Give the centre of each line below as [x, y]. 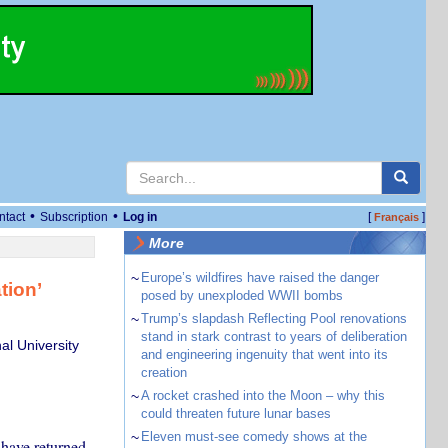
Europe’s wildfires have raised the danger [259, 277]
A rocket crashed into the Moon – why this [262, 395]
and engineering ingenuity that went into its [264, 354]
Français [396, 217]
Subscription [74, 217]
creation [163, 372]
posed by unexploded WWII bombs [241, 295]
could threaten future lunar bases [235, 413]
